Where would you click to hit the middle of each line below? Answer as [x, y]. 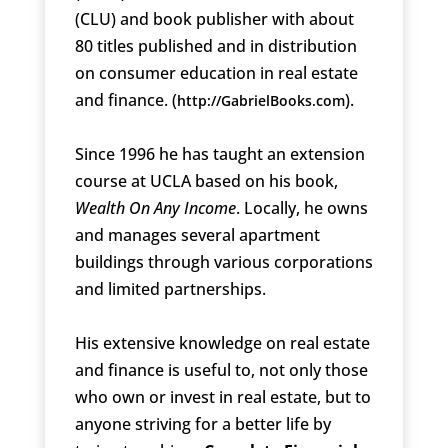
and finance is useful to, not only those [221, 370]
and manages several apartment [197, 235]
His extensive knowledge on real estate [222, 343]
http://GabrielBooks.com [260, 101]
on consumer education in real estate [216, 73]
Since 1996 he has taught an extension [219, 154]
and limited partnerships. [170, 289]
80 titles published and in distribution [215, 46]
